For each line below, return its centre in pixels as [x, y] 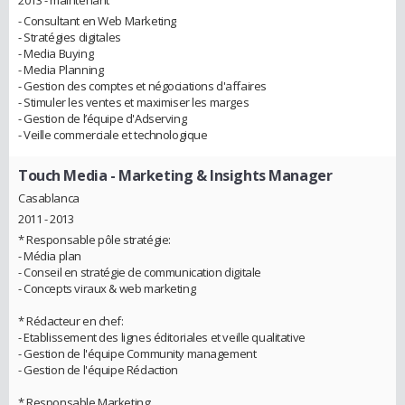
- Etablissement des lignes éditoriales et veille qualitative [162, 338]
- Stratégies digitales [70, 37]
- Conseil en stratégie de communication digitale [140, 273]
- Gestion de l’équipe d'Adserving [103, 118]
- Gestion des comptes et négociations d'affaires [142, 85]
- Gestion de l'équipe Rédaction [98, 370]
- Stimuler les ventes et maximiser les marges [134, 102]
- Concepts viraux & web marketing [107, 289]
